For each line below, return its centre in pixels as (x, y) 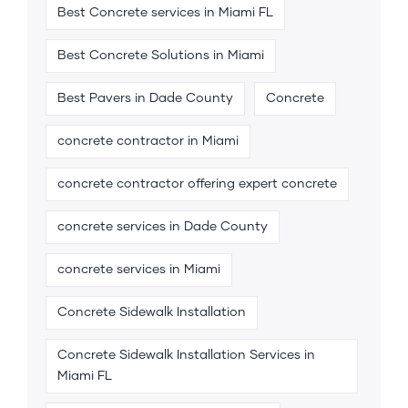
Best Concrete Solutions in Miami (161, 55)
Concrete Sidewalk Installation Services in (186, 355)
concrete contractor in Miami (148, 141)
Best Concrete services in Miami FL (165, 12)
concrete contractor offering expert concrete (197, 184)
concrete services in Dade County (163, 226)
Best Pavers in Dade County (145, 98)
